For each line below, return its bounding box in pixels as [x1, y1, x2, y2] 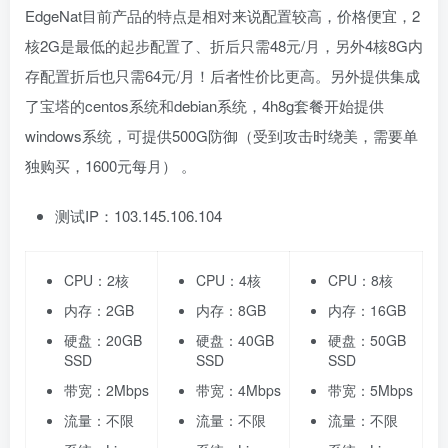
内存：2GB [64, 300, 134, 321]
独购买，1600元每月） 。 [25, 155, 196, 177]
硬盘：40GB [196, 330, 274, 351]
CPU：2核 [64, 270, 129, 291]
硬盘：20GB [64, 330, 142, 351]
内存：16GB [328, 300, 406, 321]
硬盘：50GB [328, 330, 406, 351]
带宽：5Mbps [328, 380, 413, 401]
